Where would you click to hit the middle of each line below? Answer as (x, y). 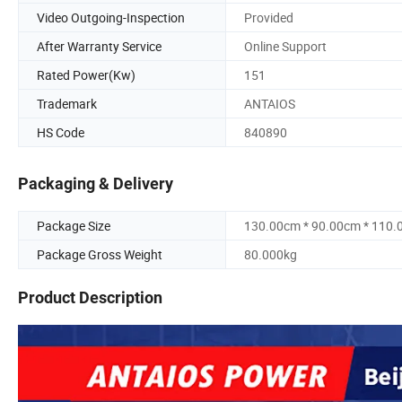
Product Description (90, 298)
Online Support (285, 46)
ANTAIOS (270, 103)
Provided (269, 17)
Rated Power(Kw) (86, 74)
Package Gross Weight (100, 255)
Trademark (67, 103)
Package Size (74, 226)
